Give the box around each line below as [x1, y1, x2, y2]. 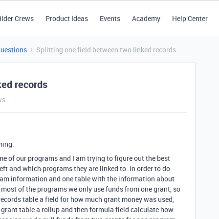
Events [99, 14, 120, 23]
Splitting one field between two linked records [36, 45, 176, 54]
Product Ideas [45, 14, 88, 23]
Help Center [172, 14, 208, 23]
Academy [131, 14, 160, 23]
